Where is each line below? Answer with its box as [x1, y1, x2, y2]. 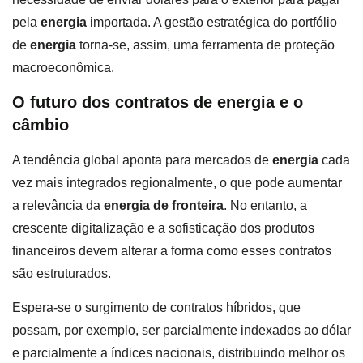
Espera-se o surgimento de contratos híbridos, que [12, 301, 301, 315]
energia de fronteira [104, 198, 224, 212]
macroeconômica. [12, 60, 114, 75]
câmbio [12, 115, 69, 134]
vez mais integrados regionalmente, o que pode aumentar [12, 175, 342, 190]
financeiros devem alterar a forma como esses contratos [12, 243, 331, 258]
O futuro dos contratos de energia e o [12, 92, 303, 111]
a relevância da [12, 198, 104, 212]
